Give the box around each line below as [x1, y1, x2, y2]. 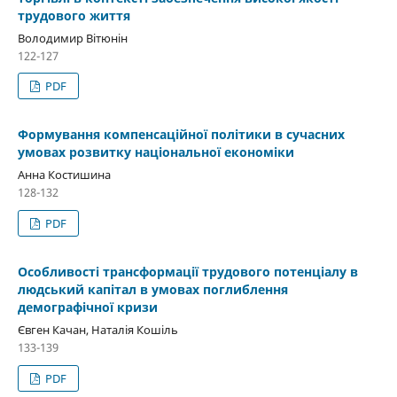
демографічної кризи [17, 299, 158, 316]
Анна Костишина [17, 167, 111, 183]
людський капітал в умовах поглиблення [17, 281, 288, 299]
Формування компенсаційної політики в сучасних [17, 126, 345, 144]
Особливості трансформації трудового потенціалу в [17, 263, 358, 281]
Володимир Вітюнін [17, 29, 128, 46]
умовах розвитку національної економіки [17, 144, 294, 161]
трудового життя [17, 6, 130, 24]
